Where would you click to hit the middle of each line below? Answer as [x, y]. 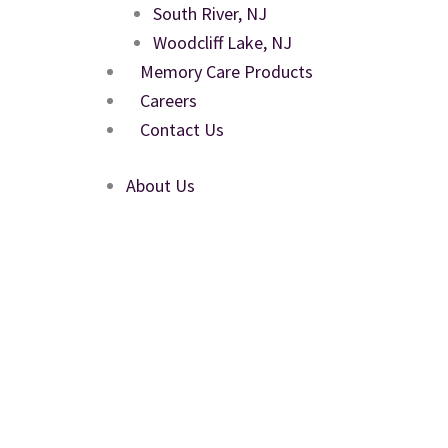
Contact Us [182, 129]
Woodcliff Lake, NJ [222, 42]
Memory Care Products [226, 71]
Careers [168, 100]
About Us [160, 185]
